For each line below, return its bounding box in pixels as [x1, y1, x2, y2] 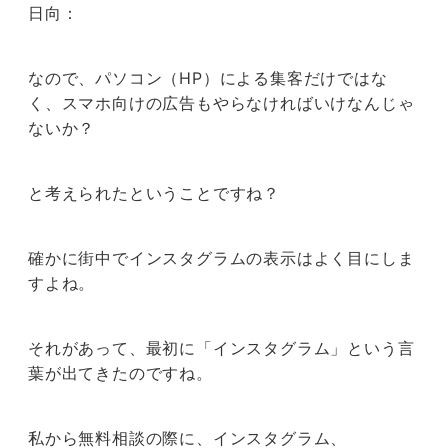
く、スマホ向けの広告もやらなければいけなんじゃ [28, 93, 415, 114]
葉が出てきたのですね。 [28, 363, 213, 384]
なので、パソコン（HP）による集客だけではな [28, 68, 388, 89]
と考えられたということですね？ [28, 183, 280, 204]
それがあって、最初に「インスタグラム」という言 [28, 338, 415, 359]
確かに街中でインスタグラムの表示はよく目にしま [28, 248, 415, 269]
